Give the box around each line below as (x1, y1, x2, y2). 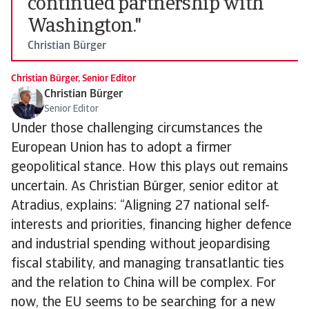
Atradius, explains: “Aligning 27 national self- (11, 199, 270, 213)
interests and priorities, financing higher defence (11, 219, 292, 232)
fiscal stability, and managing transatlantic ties (11, 257, 284, 271)
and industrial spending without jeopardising (11, 238, 270, 252)
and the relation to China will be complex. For (11, 277, 276, 290)
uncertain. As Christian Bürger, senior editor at (11, 180, 279, 194)
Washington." (28, 17, 141, 37)
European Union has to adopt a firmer (11, 141, 232, 155)
